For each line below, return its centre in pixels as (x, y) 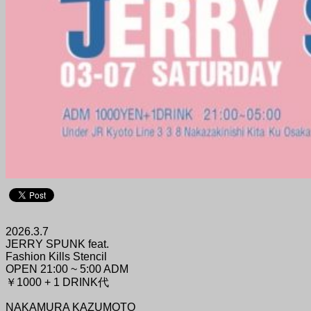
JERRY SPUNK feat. (57, 244)
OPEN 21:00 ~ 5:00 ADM (67, 269)
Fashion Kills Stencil (56, 256)
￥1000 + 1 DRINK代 (57, 282)
